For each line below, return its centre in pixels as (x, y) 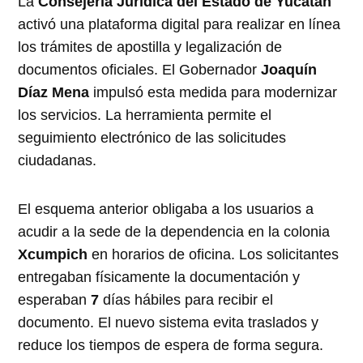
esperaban (55, 299)
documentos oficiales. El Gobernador (140, 69)
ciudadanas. (58, 160)
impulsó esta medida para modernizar (214, 92)
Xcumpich (53, 254)
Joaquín (289, 69)
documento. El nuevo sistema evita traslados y (169, 322)
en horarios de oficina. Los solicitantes (214, 254)
